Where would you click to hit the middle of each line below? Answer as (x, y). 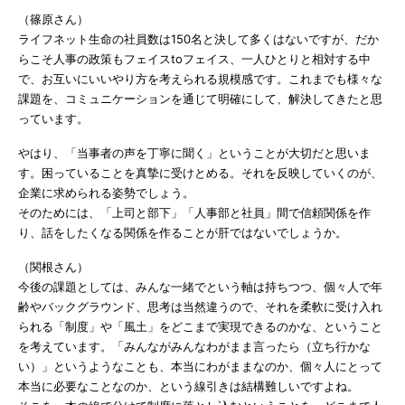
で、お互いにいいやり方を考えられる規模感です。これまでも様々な (200, 78)
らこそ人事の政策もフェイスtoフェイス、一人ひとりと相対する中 (194, 58)
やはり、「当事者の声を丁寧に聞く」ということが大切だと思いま (194, 152)
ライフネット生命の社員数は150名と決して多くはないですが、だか (198, 38)
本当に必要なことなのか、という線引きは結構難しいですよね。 (188, 386)
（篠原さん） (53, 19)
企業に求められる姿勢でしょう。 (106, 192)
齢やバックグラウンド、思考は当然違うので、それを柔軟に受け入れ (200, 306)
